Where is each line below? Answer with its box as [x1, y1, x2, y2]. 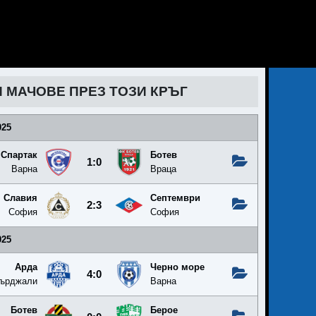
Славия [4, 193, 37, 203]
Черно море [150, 262, 205, 272]
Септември [150, 193, 200, 203]
